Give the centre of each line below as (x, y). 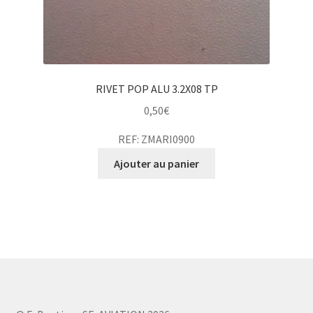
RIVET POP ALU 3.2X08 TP (156, 89)
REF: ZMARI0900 (156, 139)
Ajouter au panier (156, 163)
